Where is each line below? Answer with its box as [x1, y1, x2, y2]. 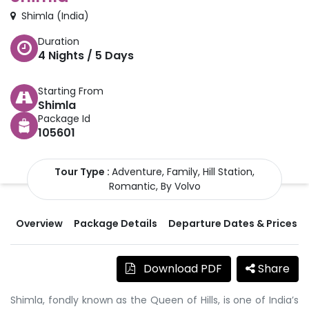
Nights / [46, 47, 95, 63]
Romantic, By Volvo [108, 179, 201, 193]
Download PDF [141, 260, 222, 277]
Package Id [38, 111, 90, 126]
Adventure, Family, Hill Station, [112, 164, 255, 179]
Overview [16, 216, 63, 230]
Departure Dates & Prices [168, 216, 297, 230]
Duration [38, 34, 79, 48]
